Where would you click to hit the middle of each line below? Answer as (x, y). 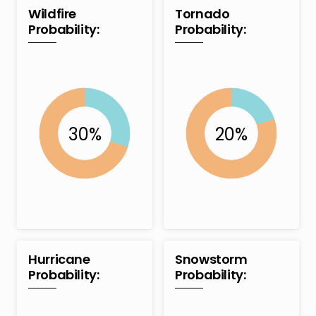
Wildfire (53, 14)
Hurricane (59, 260)
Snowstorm (211, 260)
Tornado (202, 14)
